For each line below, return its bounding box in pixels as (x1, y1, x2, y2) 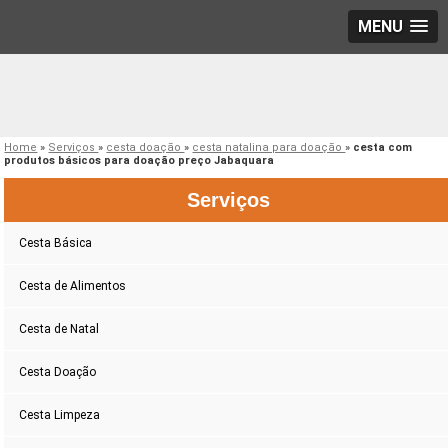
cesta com (353, 141, 413, 155)
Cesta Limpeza (19, 408, 101, 423)
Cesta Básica (19, 236, 93, 251)
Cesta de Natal (19, 322, 100, 337)
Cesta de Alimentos (19, 279, 127, 294)
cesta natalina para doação (192, 141, 346, 155)
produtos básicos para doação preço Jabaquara (4, 154, 275, 168)
